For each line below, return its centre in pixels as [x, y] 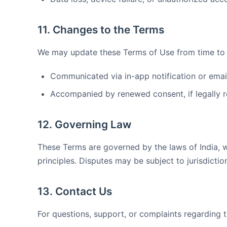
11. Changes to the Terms [101, 30]
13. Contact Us [75, 191]
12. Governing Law [84, 124]
